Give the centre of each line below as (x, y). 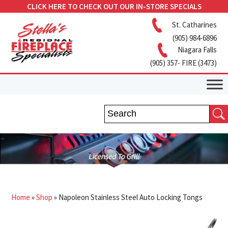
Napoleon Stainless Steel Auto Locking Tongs (131, 197)
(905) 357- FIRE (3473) (183, 63)
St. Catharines (194, 24)
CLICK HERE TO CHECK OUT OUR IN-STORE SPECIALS (114, 6)
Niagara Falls (197, 49)
